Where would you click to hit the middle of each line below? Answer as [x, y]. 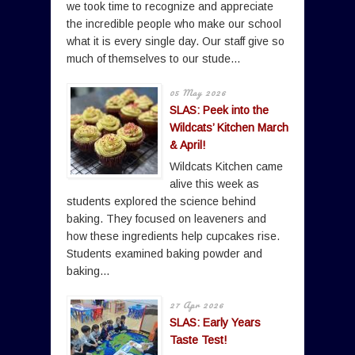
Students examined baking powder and [164, 254]
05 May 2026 [198, 93]
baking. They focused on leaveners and [166, 219]
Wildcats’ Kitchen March [229, 128]
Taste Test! [198, 340]
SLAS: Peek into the [219, 111]
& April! [187, 145]
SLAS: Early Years [215, 323]
